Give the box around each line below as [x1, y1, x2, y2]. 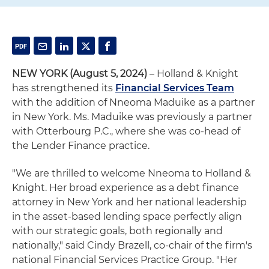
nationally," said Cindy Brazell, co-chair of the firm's [12, 240, 252, 251]
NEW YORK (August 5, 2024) [12, 68, 147, 79]
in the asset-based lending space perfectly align [12, 211, 242, 222]
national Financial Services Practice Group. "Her [12, 254, 237, 265]
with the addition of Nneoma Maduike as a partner [12, 97, 255, 108]
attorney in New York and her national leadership [12, 196, 247, 208]
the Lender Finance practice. [12, 140, 150, 151]
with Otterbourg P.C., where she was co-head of [12, 125, 240, 137]
